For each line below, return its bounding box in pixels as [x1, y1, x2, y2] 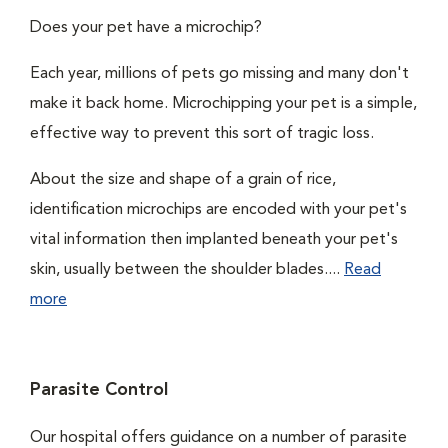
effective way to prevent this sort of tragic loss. [30, 126, 374, 142]
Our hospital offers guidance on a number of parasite [30, 430, 407, 446]
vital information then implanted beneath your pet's [30, 232, 398, 248]
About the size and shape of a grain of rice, [30, 172, 336, 188]
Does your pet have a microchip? [30, 20, 262, 36]
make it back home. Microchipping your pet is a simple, [30, 96, 417, 112]
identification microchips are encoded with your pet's [30, 202, 407, 218]
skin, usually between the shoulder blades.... [30, 262, 344, 278]
